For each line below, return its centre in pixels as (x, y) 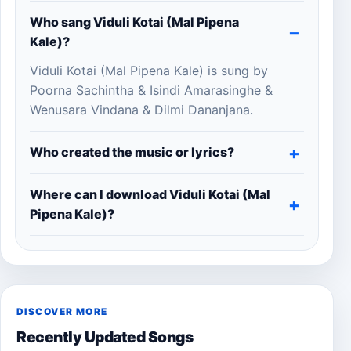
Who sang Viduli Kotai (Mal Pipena (134, 22)
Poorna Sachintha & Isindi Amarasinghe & (151, 90)
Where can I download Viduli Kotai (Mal (150, 195)
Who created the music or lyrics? (132, 152)
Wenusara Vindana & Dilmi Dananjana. (141, 110)
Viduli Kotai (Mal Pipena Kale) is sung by (149, 71)
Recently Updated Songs (105, 337)
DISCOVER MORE (62, 312)
